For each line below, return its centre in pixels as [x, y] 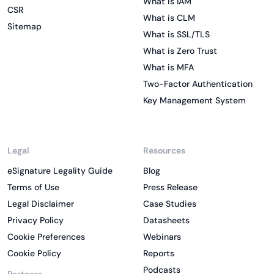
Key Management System [194, 100]
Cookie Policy [34, 253]
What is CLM [169, 17]
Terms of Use [33, 187]
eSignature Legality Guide [60, 170]
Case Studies [170, 203]
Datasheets [166, 220]
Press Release [170, 187]
